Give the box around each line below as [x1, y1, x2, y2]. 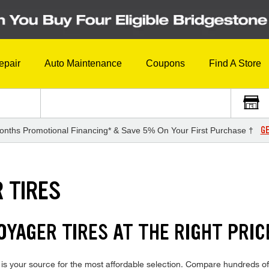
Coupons [146, 58, 185, 69]
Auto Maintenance [44, 58, 122, 69]
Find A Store [209, 58, 261, 69]
